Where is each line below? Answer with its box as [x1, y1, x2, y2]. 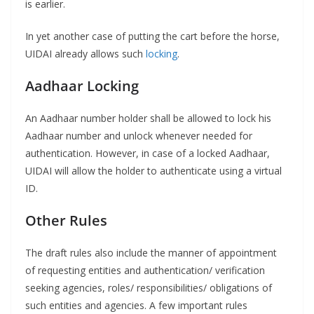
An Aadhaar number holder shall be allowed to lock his [25, 111, 271, 125]
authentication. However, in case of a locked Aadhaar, [25, 146, 270, 161]
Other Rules [25, 211, 107, 231]
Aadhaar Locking [25, 76, 139, 96]
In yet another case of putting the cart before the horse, [25, 29, 280, 43]
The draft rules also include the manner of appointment [25, 246, 277, 260]
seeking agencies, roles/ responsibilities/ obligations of [25, 281, 272, 295]
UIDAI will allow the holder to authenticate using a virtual [25, 164, 282, 178]
